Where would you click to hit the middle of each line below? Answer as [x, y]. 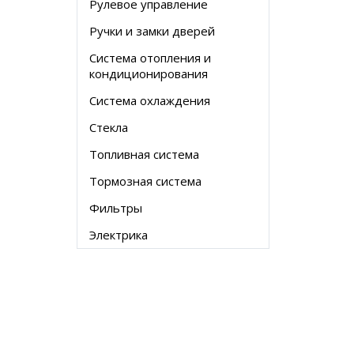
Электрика [119, 235]
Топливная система [144, 154]
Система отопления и [150, 58]
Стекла [109, 127]
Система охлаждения [150, 100]
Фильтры [116, 208]
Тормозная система [145, 181]
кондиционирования [149, 73]
